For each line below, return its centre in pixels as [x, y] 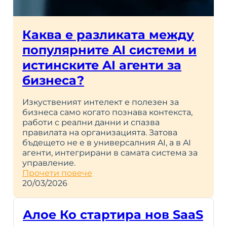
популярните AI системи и [109, 50]
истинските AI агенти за [102, 65]
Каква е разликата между [108, 34]
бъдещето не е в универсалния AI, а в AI [107, 142]
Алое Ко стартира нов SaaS [113, 214]
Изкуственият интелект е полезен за [101, 102]
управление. [49, 163]
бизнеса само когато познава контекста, [107, 112]
